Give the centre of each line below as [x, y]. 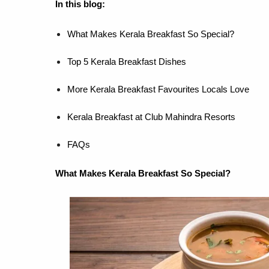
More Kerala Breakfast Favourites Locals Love [158, 89]
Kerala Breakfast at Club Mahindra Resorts [151, 117]
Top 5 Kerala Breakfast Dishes [127, 62]
